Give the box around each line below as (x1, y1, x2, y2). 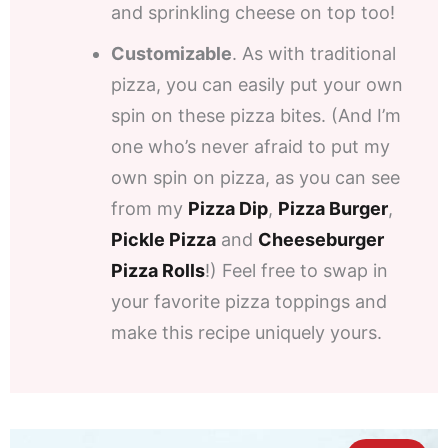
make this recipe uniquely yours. (111, 322, 382, 344)
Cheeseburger (258, 229, 384, 251)
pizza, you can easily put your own (111, 74, 403, 96)
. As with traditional (232, 43, 396, 65)
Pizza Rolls (111, 260, 205, 282)
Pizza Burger (278, 198, 388, 220)
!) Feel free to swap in (205, 260, 388, 282)
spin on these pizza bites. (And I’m (111, 105, 401, 127)
